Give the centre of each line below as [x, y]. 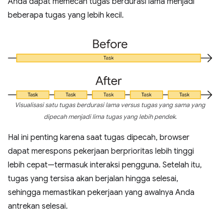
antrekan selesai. [38, 206]
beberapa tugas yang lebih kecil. [66, 15]
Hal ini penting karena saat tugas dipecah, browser [99, 138]
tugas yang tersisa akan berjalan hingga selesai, [93, 179]
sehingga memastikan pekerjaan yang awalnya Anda [101, 193]
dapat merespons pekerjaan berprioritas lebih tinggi [101, 151]
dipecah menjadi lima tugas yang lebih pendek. [110, 117]
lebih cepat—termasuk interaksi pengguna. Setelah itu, [105, 165]
